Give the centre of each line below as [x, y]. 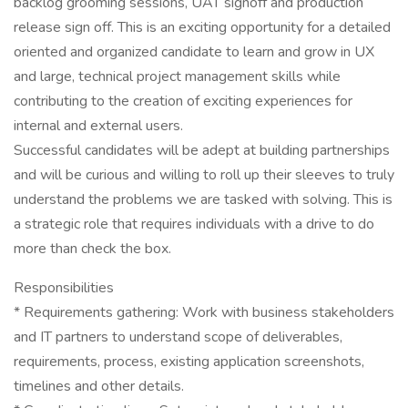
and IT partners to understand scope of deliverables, [178, 337]
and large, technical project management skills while [177, 76]
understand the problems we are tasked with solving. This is [203, 199]
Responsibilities [64, 288]
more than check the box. [92, 249]
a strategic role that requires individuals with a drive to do [194, 224]
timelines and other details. [99, 386]
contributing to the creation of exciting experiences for [183, 101]
